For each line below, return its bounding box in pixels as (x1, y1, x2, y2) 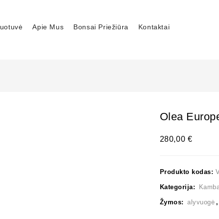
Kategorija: (159, 183, 197, 191)
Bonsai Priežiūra (73, 23, 129, 31)
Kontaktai (138, 23, 170, 31)
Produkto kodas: (159, 168, 216, 175)
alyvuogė (187, 198, 215, 206)
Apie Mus (32, 23, 64, 31)
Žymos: (159, 198, 186, 206)
